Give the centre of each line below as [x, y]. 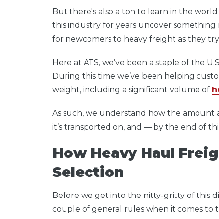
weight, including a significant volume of [132, 90]
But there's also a [87, 12]
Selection [88, 172]
